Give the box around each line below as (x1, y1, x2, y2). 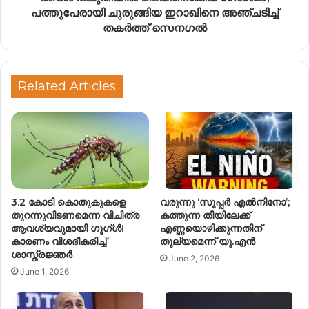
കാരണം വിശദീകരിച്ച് (11, 235, 106, 248)
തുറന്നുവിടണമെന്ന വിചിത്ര (11, 209, 139, 222)
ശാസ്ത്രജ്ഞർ (11, 248, 72, 261)
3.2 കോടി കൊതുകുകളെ (11, 196, 126, 209)
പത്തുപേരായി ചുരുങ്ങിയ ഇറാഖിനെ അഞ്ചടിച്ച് (30, 6, 279, 19)
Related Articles (18, 78, 116, 94)
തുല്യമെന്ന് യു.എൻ (160, 235, 255, 248)
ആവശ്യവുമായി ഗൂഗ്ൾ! (11, 222, 124, 235)
